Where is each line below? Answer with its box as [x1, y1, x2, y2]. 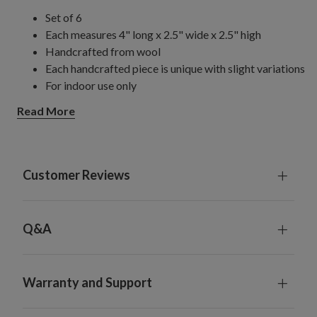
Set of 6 [45, 10, 82, 24]
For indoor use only [45, 78, 137, 92]
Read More [17, 104, 75, 118]
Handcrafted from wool [45, 44, 161, 58]
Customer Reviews [23, 167, 130, 183]
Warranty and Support [23, 275, 152, 291]
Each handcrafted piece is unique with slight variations [45, 61, 305, 75]
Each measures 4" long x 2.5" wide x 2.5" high [45, 27, 261, 41]
